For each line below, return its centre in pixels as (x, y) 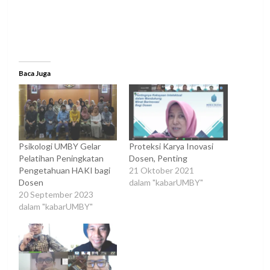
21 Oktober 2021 (162, 171)
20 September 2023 (56, 195)
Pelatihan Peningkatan (61, 159)
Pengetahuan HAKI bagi (64, 171)
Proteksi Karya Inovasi (171, 146)
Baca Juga (34, 73)
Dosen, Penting (158, 159)
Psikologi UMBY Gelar (59, 146)
